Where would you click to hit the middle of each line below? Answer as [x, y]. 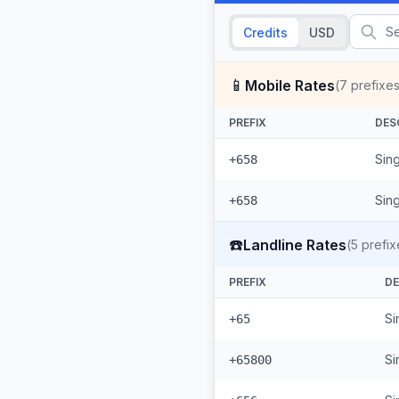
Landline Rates [295, 244]
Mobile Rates [290, 85]
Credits [265, 33]
